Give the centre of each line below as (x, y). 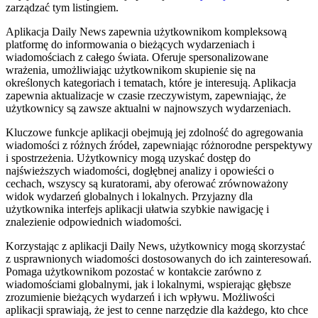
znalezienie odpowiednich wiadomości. (94, 221)
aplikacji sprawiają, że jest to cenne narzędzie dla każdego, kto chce (157, 309)
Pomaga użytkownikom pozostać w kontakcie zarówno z (133, 271)
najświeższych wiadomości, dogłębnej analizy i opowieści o (140, 170)
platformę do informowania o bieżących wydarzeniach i (130, 44)
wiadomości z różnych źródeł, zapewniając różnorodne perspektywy (159, 145)
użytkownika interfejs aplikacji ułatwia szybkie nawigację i (137, 209)
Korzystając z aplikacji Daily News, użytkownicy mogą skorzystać (155, 246)
